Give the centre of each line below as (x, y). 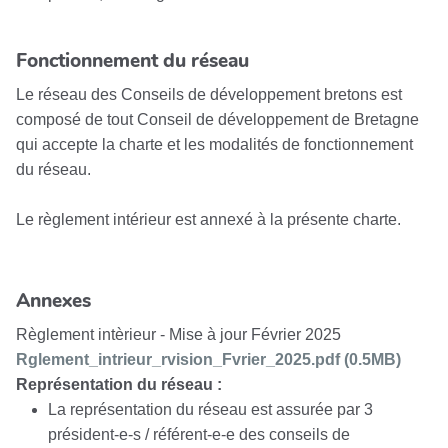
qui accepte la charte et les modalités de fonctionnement (214, 144)
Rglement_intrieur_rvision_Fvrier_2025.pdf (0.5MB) (208, 359)
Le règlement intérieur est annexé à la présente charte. (208, 219)
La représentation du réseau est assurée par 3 (210, 409)
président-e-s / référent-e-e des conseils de (199, 434)
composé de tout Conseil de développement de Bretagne (217, 119)
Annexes (53, 301)
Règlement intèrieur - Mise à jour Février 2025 (178, 334)
